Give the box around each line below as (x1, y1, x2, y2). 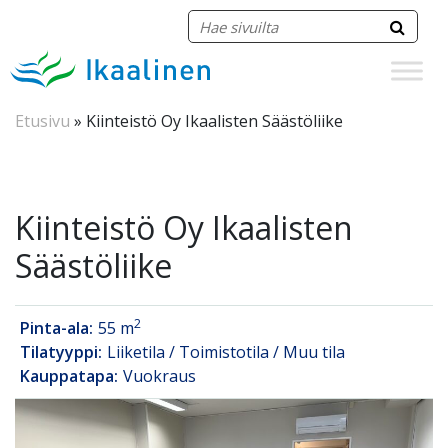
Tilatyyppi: (20, 341, 102, 363)
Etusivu (15, 110, 70, 132)
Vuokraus (123, 365, 196, 387)
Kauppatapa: (20, 365, 118, 387)
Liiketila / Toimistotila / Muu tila (107, 341, 345, 363)
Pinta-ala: (20, 317, 93, 339)
